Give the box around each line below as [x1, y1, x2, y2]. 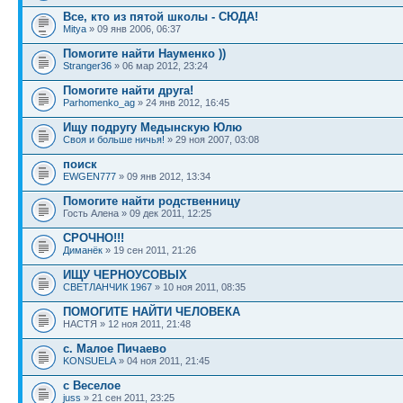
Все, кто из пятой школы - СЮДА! [63, 10, 258, 23]
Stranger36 [63, 60, 112, 71]
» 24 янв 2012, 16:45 [135, 97, 229, 108]
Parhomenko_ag [63, 97, 135, 108]
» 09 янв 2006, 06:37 [86, 23, 181, 34]
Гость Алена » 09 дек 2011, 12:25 [63, 208, 211, 219]
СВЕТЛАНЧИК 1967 [63, 282, 152, 292]
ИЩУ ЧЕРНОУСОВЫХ [63, 268, 187, 282]
